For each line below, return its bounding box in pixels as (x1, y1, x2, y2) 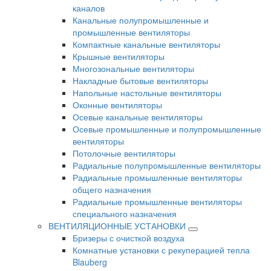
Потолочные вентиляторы (73, 147, 175, 160)
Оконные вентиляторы (73, 99, 162, 111)
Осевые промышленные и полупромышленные (73, 123, 261, 135)
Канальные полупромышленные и (73, 14, 209, 27)
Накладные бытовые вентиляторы (73, 74, 208, 87)
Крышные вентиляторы (73, 50, 165, 63)
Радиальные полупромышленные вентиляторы (73, 159, 261, 172)
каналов (73, 2, 105, 15)
